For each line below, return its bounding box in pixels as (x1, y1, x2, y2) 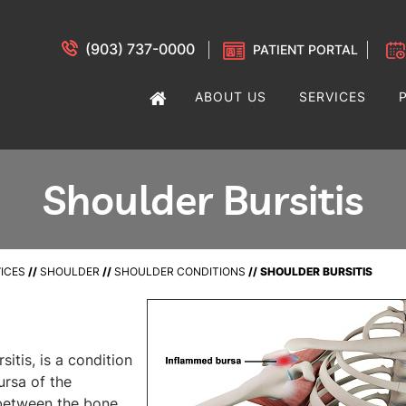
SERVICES (299, 89, 366, 104)
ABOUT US (195, 89, 266, 104)
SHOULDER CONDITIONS (114, 265, 246, 278)
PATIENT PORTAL (253, 42, 358, 57)
